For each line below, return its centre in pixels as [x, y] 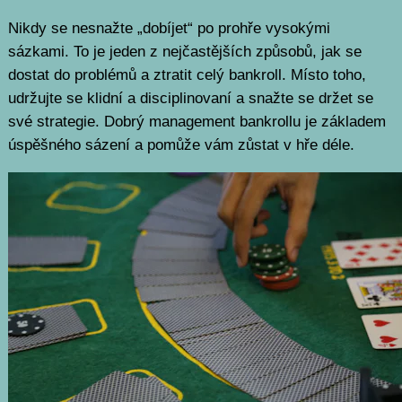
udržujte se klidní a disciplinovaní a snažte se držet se [190, 98]
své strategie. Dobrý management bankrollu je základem [197, 121]
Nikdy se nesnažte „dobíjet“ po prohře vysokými [169, 28]
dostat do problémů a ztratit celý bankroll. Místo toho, [187, 74]
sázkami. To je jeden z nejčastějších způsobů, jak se [184, 51]
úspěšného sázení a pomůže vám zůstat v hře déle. [181, 144]
